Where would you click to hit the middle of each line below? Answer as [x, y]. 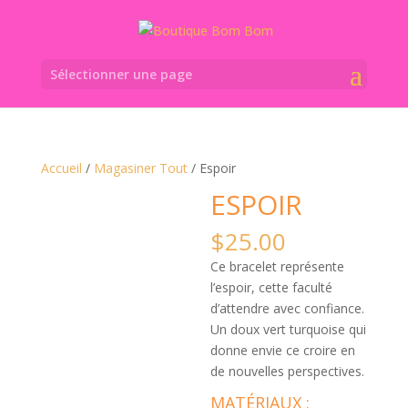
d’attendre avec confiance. [288, 308]
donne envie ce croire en [283, 350]
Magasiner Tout [140, 168]
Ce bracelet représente [278, 266]
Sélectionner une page [121, 74]
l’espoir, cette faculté [272, 287]
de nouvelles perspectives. [288, 371]
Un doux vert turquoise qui [289, 329]
